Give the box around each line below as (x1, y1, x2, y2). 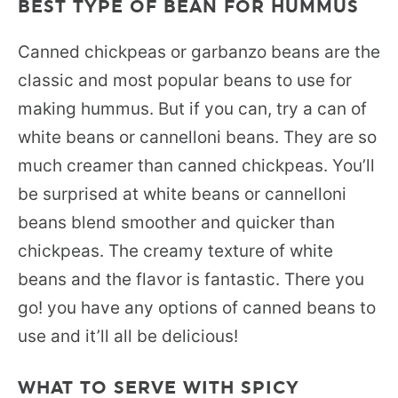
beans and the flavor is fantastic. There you (18, 269, 364, 290)
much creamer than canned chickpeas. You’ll (18, 155, 375, 176)
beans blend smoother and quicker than (18, 212, 335, 233)
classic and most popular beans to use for (18, 70, 352, 91)
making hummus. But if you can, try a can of (18, 99, 367, 119)
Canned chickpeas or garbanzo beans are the (18, 42, 380, 62)
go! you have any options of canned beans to (18, 298, 376, 318)
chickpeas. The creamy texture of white (18, 241, 333, 261)
